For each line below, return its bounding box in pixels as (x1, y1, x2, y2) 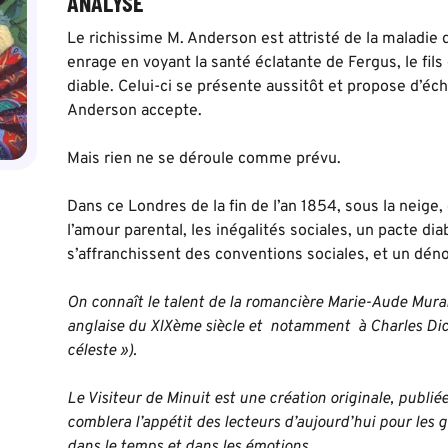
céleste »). (67, 341, 138, 361)
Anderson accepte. (67, 101, 203, 121)
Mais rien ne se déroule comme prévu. (67, 149, 342, 169)
